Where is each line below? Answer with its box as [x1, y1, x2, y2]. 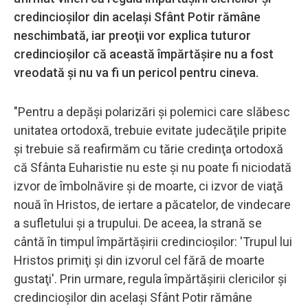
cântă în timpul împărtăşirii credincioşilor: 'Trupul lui [14, 234, 292, 249]
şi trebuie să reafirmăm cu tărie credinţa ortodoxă [14, 141, 283, 156]
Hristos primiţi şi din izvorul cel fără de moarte [14, 252, 265, 267]
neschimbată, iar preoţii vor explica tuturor [14, 27, 251, 43]
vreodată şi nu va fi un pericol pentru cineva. [14, 65, 258, 80]
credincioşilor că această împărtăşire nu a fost [14, 46, 274, 61]
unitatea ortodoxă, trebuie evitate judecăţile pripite [14, 122, 287, 137]
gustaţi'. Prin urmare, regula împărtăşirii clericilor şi [14, 271, 287, 286]
